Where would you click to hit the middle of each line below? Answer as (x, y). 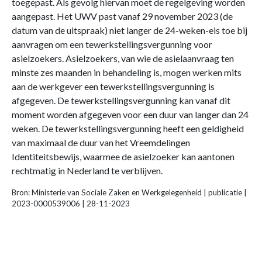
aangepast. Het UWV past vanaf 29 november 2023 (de (122, 16)
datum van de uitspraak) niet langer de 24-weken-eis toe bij (130, 30)
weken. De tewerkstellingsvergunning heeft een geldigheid (128, 128)
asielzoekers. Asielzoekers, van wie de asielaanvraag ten (123, 58)
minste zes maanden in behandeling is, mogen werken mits (127, 72)
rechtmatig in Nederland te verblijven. (87, 170)
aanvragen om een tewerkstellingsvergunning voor (112, 44)
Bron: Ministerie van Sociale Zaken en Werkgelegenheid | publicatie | (129, 192)
